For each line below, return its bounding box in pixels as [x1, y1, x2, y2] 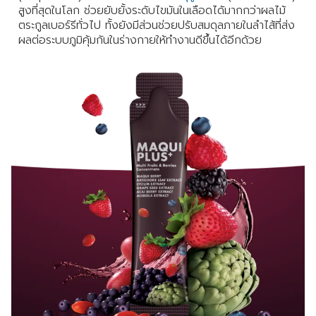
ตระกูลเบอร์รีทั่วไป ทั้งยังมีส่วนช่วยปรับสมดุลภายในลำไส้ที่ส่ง [18, 17, 295, 35]
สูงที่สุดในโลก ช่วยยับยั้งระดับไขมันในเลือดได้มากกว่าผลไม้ [18, 2, 286, 20]
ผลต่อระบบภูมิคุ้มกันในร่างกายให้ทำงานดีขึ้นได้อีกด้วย [18, 32, 262, 49]
